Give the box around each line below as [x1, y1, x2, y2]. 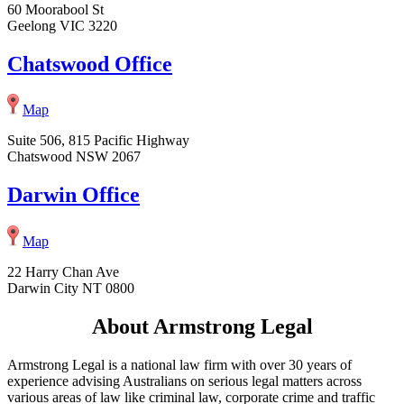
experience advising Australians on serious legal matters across [7, 373, 362, 390]
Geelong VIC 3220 [7, 17, 117, 33]
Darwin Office [7, 183, 140, 207]
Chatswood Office [7, 51, 172, 76]
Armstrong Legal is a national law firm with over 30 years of [7, 357, 352, 373]
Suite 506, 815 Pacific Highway [7, 133, 189, 149]
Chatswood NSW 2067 [7, 149, 141, 165]
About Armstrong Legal [91, 315, 313, 339]
